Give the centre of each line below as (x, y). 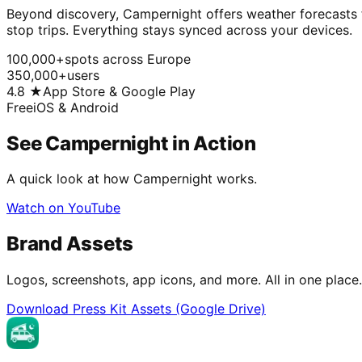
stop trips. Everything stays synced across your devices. (179, 29)
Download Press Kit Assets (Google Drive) (136, 309)
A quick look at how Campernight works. (132, 179)
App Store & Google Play (119, 91)
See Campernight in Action (131, 143)
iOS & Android (76, 107)
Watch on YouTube (63, 208)
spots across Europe (128, 59)
